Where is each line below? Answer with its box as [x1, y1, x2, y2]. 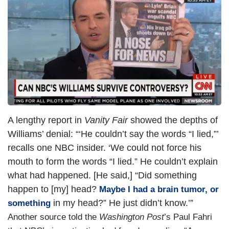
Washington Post [99, 212, 164, 222]
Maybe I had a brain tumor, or [99, 185, 219, 195]
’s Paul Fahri [164, 212, 212, 222]
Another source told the [8, 212, 99, 222]
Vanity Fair [84, 115, 128, 126]
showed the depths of [128, 115, 218, 126]
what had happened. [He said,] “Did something [8, 170, 197, 181]
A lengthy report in [8, 115, 84, 126]
